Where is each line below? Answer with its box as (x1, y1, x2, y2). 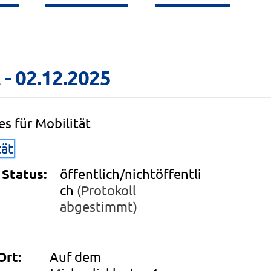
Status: (2, 165, 47, 182)
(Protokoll (77, 181, 137, 198)
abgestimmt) (60, 198, 138, 214)
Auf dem (50, 248, 102, 264)
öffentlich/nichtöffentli (60, 165, 202, 181)
